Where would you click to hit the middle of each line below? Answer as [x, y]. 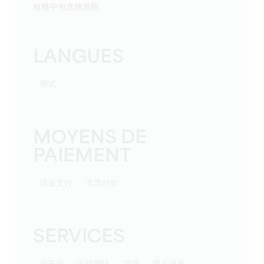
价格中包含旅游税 [70, 7]
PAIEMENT [82, 157]
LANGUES [79, 58]
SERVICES [79, 237]
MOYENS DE [90, 138]
